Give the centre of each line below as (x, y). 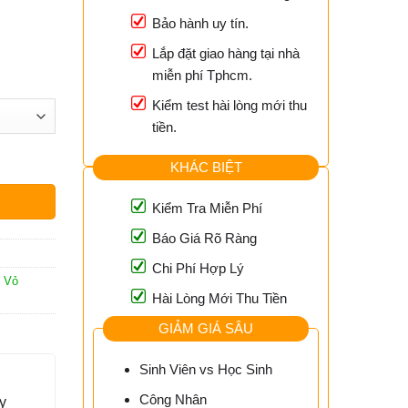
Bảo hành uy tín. (200, 24)
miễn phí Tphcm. (202, 76)
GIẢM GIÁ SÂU (206, 328)
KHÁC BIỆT (206, 167)
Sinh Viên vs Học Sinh (205, 370)
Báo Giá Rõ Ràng (204, 239)
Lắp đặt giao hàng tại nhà (226, 54)
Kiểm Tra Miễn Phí (207, 209)
